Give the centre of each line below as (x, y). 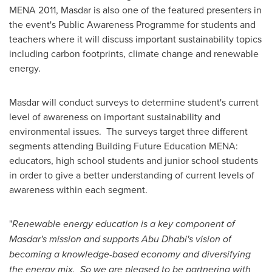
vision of (212, 239)
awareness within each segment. (78, 189)
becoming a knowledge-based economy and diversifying (130, 254)
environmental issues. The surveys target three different (128, 131)
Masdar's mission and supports (75, 239)
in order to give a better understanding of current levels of (132, 175)
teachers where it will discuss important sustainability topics (135, 39)
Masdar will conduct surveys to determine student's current (134, 102)
